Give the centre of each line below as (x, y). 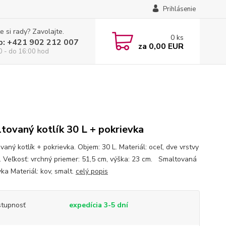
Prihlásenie (179, 9)
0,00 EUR (165, 46)
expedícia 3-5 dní (98, 205)
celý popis (92, 171)
